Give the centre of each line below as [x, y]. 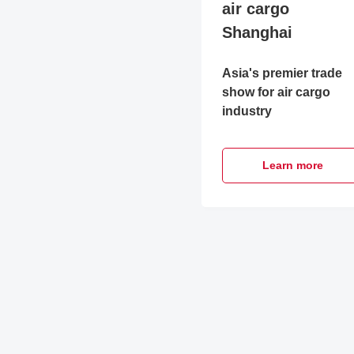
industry [247, 111]
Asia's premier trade [282, 73]
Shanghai [257, 32]
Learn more [292, 165]
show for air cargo [276, 92]
